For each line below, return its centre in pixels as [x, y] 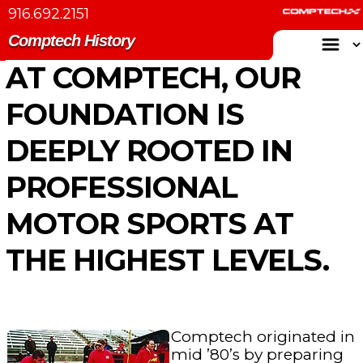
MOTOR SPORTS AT [149, 224]
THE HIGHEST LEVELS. [167, 260]
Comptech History [71, 41]
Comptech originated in [263, 337]
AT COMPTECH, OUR [153, 78]
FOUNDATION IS [124, 114]
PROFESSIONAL [121, 187]
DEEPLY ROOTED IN [149, 151]
